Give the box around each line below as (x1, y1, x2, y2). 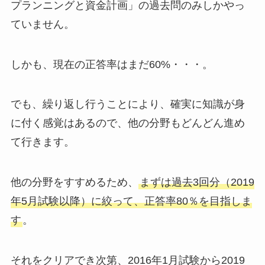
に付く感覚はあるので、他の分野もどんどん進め (10, 117, 245, 130)
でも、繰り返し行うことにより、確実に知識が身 (10, 98, 245, 111)
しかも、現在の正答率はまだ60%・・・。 (10, 58, 213, 70)
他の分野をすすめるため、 (10, 176, 138, 189)
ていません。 (10, 18, 75, 30)
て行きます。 (10, 136, 75, 148)
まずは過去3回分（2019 (139, 176, 254, 189)
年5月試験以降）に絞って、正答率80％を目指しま (10, 195, 252, 208)
